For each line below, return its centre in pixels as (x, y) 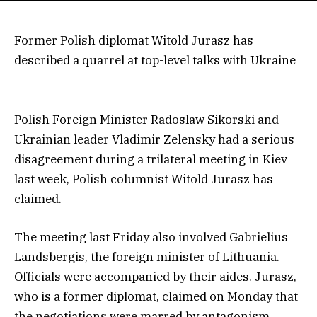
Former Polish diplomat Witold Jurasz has (134, 40)
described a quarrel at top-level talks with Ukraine (155, 60)
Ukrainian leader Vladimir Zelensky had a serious (154, 139)
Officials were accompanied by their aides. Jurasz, (155, 277)
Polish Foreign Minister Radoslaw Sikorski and (146, 120)
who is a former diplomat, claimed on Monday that (156, 297)
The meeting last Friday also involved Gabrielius (151, 237)
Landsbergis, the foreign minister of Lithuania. (147, 257)
